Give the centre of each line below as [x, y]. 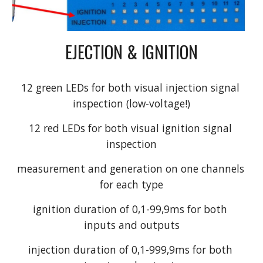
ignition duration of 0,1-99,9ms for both [130, 209]
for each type [131, 185]
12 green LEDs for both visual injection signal [130, 88]
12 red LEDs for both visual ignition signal [130, 128]
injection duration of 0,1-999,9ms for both [130, 250]
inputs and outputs [131, 225]
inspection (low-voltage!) [131, 104]
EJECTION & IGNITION [131, 52]
